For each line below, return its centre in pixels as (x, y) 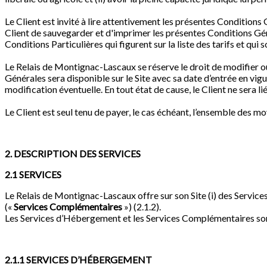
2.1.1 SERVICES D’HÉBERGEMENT (78, 260)
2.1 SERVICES (33, 175)
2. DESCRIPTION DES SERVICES (73, 154)
